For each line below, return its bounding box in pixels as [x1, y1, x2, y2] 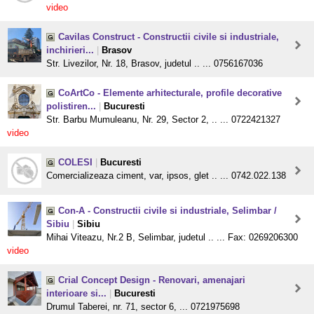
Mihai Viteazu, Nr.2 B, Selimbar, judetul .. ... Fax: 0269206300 [46, 232, 298, 243]
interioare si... [46, 288, 107, 299]
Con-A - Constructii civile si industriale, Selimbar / [58, 205, 277, 217]
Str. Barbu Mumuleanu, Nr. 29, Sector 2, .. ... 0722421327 [46, 114, 280, 125]
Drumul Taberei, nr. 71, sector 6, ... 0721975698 [46, 301, 240, 313]
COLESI [58, 157, 93, 168]
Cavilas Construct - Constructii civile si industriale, [58, 32, 279, 43]
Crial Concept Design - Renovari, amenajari [58, 275, 245, 286]
